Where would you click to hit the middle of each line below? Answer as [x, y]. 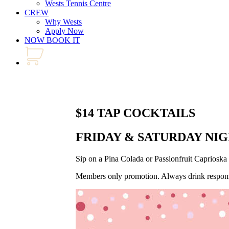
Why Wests [63, 22]
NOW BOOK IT [52, 40]
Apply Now [64, 31]
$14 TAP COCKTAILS [135, 113]
